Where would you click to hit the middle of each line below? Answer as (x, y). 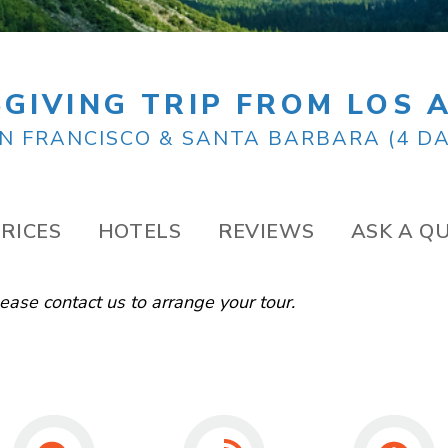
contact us (84, 302)
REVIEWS (266, 231)
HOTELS (139, 231)
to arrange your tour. (210, 302)
